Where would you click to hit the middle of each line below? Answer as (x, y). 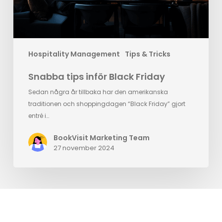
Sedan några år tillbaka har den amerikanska (98, 92)
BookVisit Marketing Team (101, 138)
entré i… (38, 116)
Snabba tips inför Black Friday (96, 77)
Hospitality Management (74, 54)
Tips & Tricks (147, 54)
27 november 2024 (84, 148)
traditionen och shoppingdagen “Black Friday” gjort (107, 104)
